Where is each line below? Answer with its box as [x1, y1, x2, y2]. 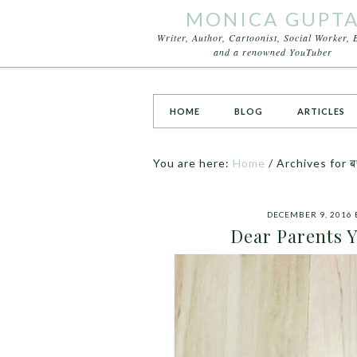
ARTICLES [297, 106, 345, 116]
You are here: [153, 156, 233, 170]
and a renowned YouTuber [213, 45, 332, 58]
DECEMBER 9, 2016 [267, 210, 352, 219]
